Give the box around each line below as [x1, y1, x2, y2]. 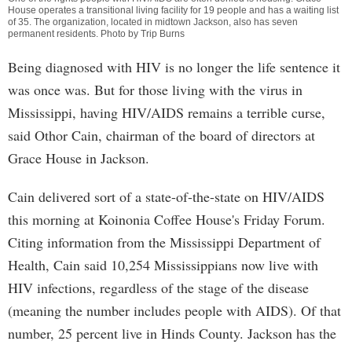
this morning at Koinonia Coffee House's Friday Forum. [8, 210, 325, 229]
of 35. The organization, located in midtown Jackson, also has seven [8, 16, 298, 27]
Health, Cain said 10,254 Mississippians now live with [8, 255, 318, 274]
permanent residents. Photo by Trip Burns [8, 28, 185, 39]
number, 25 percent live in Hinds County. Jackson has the [8, 324, 336, 343]
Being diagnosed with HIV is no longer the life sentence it [8, 57, 340, 76]
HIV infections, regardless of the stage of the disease [8, 278, 309, 297]
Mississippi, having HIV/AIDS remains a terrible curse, [8, 103, 325, 122]
